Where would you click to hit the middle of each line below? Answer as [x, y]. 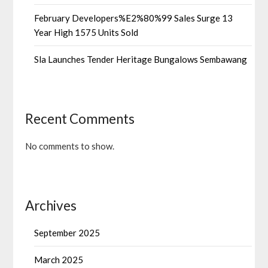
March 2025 [59, 259]
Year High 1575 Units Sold [86, 32]
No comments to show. [70, 146]
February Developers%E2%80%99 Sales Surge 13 [134, 18]
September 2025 [67, 232]
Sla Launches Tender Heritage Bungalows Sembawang [141, 59]
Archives [51, 205]
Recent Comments [80, 118]
